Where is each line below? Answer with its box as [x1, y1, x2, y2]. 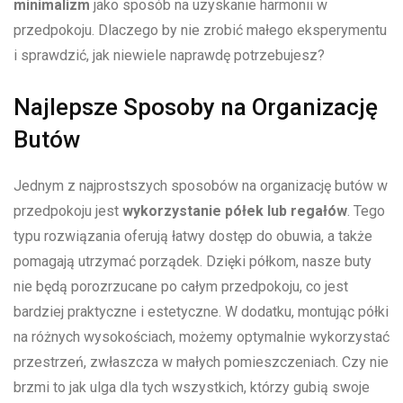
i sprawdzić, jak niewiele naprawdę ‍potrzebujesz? [13, 47, 325, 65]
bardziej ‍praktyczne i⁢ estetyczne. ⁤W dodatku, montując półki [13, 303, 389, 321]
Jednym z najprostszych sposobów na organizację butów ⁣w [13, 177, 388, 195]
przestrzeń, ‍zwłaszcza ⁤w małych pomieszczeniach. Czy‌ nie [13, 354, 389, 372]
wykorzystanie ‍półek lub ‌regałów [122, 202, 347, 220]
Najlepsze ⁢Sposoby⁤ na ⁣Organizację [13, 94, 378, 121]
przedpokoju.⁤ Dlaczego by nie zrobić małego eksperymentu [13, 22, 387, 40]
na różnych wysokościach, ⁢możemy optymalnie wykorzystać [13, 328, 390, 346]
